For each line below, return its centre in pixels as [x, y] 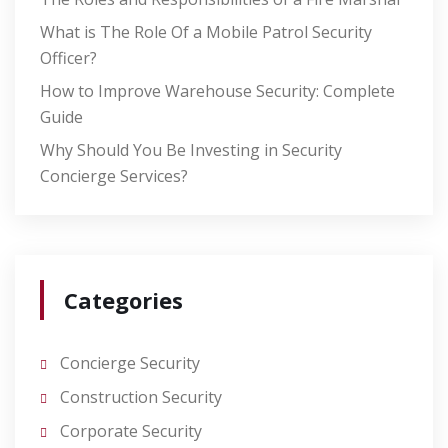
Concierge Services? [114, 176]
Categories [123, 300]
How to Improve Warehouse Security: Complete [217, 91]
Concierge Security [130, 363]
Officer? [68, 58]
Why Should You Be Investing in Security [191, 150]
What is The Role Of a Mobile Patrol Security [206, 32]
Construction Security [141, 397]
